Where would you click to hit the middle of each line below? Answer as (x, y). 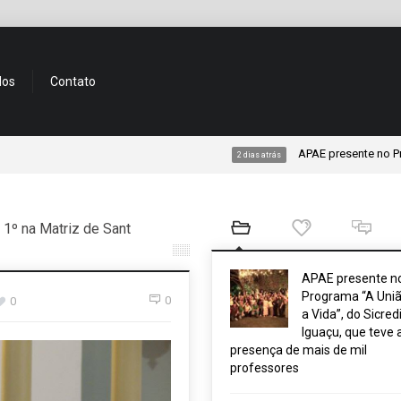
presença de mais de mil (298, 350)
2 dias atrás (190, 155)
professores (264, 368)
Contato (73, 81)
